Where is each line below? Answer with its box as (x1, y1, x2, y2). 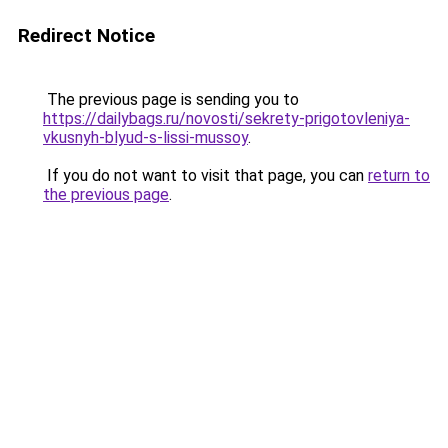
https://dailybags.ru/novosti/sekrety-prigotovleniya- (43, 109, 410, 128)
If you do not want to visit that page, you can (43, 166, 368, 185)
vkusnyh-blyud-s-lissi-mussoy (43, 128, 248, 147)
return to (368, 166, 430, 185)
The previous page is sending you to (43, 90, 299, 109)
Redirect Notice (18, 24, 155, 47)
